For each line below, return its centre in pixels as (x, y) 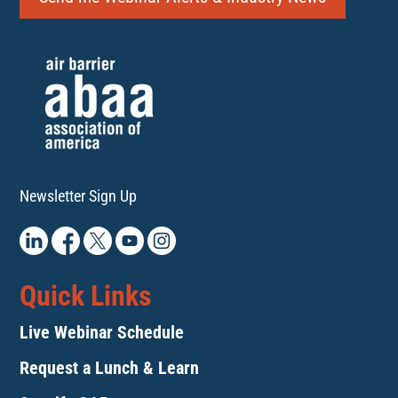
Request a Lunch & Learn (110, 368)
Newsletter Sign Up (79, 196)
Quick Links (86, 296)
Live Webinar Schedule (102, 333)
